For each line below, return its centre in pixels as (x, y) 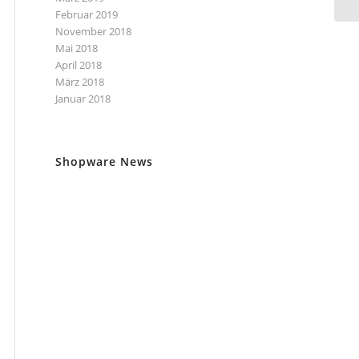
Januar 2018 (83, 99)
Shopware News (104, 161)
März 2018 (80, 82)
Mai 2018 (77, 48)
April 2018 (79, 65)
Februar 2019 (87, 14)
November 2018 (93, 31)
